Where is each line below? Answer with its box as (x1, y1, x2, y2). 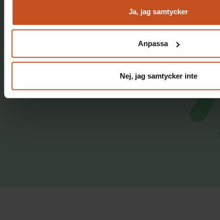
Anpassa (137, 39, 168, 48)
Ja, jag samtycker (129, 7, 188, 16)
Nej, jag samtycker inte (119, 71, 197, 80)
